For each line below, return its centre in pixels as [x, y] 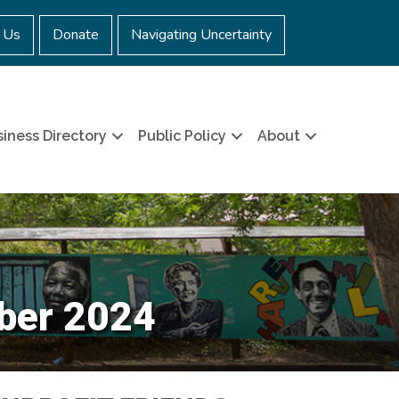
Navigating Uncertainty [201, 35]
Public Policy [183, 136]
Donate [76, 35]
